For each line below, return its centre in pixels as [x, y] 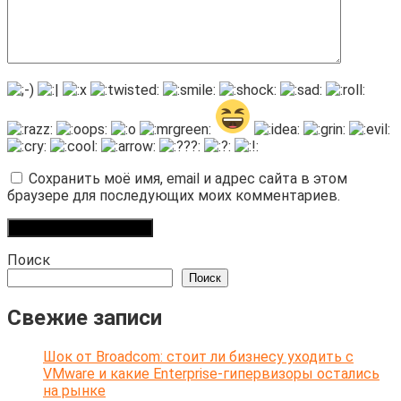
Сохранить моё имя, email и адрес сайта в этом [188, 178]
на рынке [74, 390]
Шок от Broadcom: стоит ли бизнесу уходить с [198, 356]
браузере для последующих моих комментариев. [174, 195]
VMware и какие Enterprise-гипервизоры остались [211, 373]
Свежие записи [85, 317]
